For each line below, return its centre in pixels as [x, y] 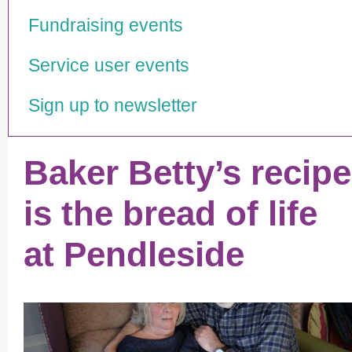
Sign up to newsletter [113, 106]
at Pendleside [134, 255]
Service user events [109, 66]
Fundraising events [106, 26]
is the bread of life [170, 214]
